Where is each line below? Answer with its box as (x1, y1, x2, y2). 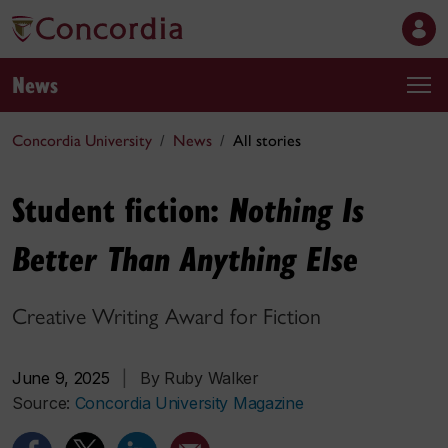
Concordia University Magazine (74, 393, 304, 413)
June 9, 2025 (12, 368, 110, 388)
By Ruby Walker (139, 368, 259, 388)
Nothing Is (229, 187, 364, 232)
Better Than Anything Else (12, 236, 358, 281)
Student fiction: (12, 185, 229, 232)
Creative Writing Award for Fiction (12, 303, 322, 330)
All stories (233, 131, 301, 150)
